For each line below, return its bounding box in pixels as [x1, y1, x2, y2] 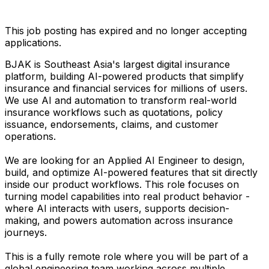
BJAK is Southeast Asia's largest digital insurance [5, 58, 230, 70]
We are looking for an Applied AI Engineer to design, [5, 154, 245, 166]
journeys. [5, 226, 47, 238]
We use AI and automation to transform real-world [5, 94, 237, 106]
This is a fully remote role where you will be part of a [5, 250, 248, 262]
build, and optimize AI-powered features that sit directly [5, 166, 258, 178]
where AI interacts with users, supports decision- [5, 202, 229, 214]
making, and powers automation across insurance [5, 214, 233, 226]
